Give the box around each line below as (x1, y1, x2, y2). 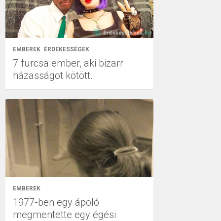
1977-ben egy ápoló (13, 196, 99, 208)
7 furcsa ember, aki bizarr (13, 57, 123, 69)
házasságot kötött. (13, 70, 93, 81)
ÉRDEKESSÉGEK (44, 46, 89, 53)
